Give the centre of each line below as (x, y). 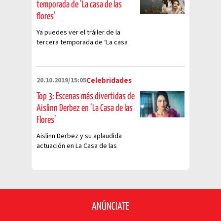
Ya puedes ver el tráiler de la (78, 33)
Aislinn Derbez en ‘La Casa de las (85, 108)
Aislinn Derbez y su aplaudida (79, 136)
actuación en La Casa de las (77, 146)
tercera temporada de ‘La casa (82, 42)
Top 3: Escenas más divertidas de (86, 96)
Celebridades (109, 81)
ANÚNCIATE (110, 207)
